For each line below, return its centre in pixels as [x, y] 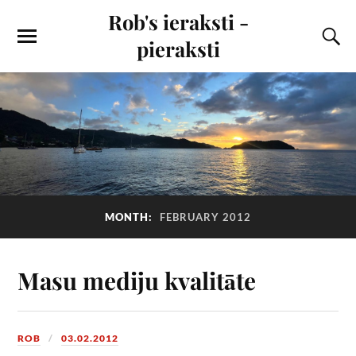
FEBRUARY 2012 [205, 217]
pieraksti [178, 48]
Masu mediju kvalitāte [137, 280]
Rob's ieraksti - [178, 21]
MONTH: [130, 217]
